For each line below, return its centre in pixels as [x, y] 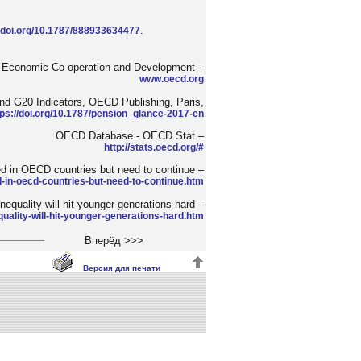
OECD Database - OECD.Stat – [130, 135]
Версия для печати [122, 268]
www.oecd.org [172, 79]
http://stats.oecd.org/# [154, 147]
